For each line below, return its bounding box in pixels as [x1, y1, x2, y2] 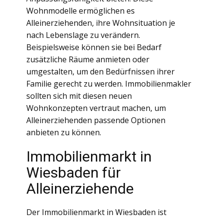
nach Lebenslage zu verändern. [26, 30, 140, 40]
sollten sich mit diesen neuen [26, 91, 132, 101]
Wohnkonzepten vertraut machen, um [26, 103, 166, 113]
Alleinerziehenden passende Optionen [26, 115, 165, 126]
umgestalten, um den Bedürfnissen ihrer [26, 66, 175, 77]
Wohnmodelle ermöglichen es [26, 5, 135, 16]
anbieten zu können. [26, 127, 101, 138]
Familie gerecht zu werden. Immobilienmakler [26, 78, 191, 89]
